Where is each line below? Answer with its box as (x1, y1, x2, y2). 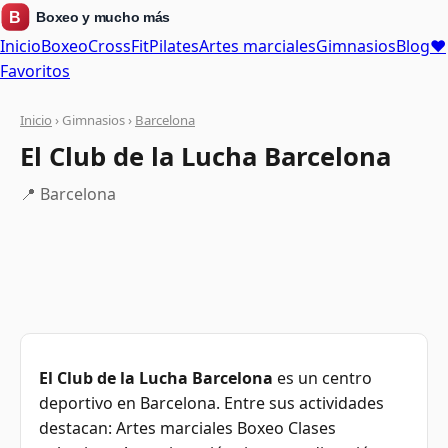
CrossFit (88, 35, 149, 57)
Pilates (149, 35, 199, 57)
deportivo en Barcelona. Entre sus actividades (39, 392, 384, 415)
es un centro (273, 367, 372, 390)
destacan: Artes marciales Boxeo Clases (39, 417, 336, 440)
